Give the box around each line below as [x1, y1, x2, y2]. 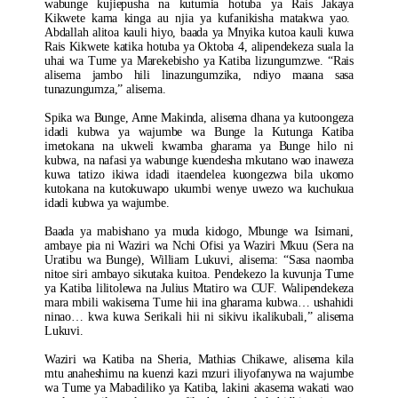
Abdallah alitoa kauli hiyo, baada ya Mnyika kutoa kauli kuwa [44, 26, 354, 39]
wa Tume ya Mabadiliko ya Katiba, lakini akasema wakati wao [44, 381, 354, 394]
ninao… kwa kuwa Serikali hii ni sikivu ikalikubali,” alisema [44, 310, 354, 323]
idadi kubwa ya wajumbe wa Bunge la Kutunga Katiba [44, 125, 354, 139]
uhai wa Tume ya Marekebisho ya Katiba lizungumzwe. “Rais [44, 54, 354, 68]
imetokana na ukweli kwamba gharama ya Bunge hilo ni [44, 139, 354, 153]
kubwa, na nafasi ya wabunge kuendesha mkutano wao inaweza [44, 154, 354, 167]
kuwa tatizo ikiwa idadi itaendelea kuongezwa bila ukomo [44, 168, 354, 181]
